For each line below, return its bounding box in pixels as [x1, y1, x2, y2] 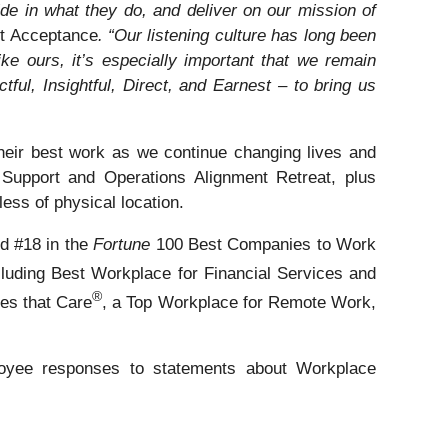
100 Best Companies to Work [155, 235, 377, 255]
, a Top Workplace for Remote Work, [102, 292, 377, 312]
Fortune [93, 235, 156, 255]
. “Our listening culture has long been [97, 26, 377, 46]
